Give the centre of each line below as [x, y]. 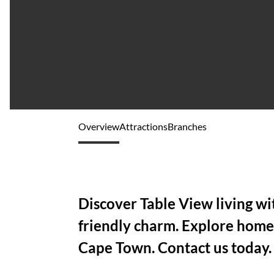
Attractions [143, 126]
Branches [187, 126]
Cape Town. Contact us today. [175, 247]
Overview [99, 126]
